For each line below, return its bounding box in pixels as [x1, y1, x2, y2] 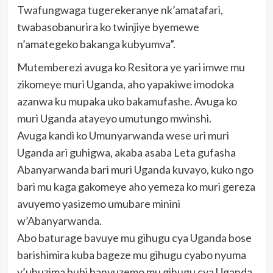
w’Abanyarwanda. [16, 214, 102, 228]
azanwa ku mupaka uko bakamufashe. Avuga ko [16, 94, 237, 108]
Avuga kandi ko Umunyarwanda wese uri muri [16, 129, 229, 143]
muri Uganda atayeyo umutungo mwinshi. [16, 112, 211, 126]
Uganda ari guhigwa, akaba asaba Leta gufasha [16, 146, 236, 160]
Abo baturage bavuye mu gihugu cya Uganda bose [16, 231, 252, 245]
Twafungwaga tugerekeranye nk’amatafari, [16, 3, 223, 17]
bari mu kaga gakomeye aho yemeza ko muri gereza [16, 180, 255, 194]
